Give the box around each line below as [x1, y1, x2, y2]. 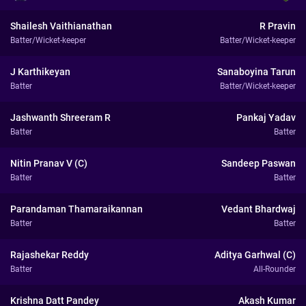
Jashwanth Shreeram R [10, 112, 111, 123]
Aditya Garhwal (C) [214, 249, 296, 260]
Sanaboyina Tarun [217, 66, 296, 77]
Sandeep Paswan [221, 158, 296, 169]
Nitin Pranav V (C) [10, 158, 87, 169]
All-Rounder [253, 264, 296, 274]
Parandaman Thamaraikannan [10, 204, 143, 214]
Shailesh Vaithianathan [10, 20, 112, 31]
